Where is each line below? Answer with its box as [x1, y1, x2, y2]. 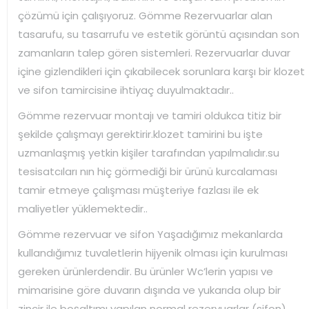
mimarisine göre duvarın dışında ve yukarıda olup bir [18, 282, 281, 297]
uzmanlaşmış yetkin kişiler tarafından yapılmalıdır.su [18, 145, 279, 160]
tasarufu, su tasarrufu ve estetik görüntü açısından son [18, 26, 299, 41]
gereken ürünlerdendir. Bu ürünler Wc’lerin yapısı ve [18, 263, 273, 279]
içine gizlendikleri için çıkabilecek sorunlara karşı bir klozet [18, 63, 305, 79]
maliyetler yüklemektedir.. [18, 201, 148, 216]
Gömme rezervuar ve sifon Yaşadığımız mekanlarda [18, 226, 283, 241]
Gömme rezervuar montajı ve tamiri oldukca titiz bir [18, 108, 281, 123]
